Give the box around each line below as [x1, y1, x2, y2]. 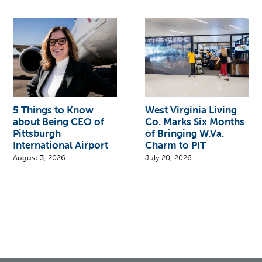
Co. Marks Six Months [145, 115, 245, 127]
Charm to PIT [145, 139, 206, 151]
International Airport [13, 139, 109, 151]
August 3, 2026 [13, 153, 66, 162]
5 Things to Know [13, 104, 94, 116]
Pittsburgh [13, 127, 61, 139]
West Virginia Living [145, 104, 237, 116]
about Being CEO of [13, 115, 105, 127]
